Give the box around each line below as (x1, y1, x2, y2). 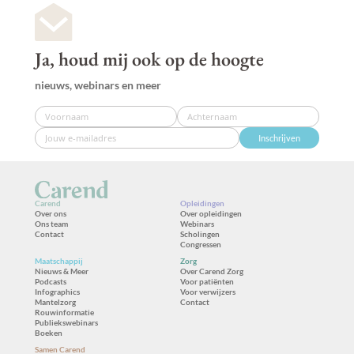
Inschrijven (258, 133, 300, 144)
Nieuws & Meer (35, 265, 88, 276)
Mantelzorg (35, 296, 76, 307)
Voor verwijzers (180, 286, 235, 296)
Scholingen (180, 228, 220, 239)
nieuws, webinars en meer (35, 78, 161, 92)
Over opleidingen (180, 208, 242, 218)
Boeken (35, 327, 62, 337)
